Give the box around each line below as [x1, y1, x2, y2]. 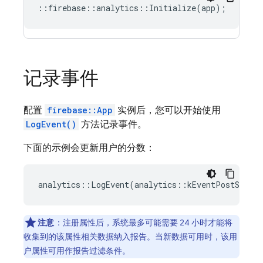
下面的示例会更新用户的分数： [23, 142, 155, 154]
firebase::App [47, 104, 113, 116]
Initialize [149, 2, 196, 14]
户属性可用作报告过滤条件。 [23, 245, 130, 256]
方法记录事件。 [79, 119, 147, 130]
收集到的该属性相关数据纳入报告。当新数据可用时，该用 [23, 231, 237, 242]
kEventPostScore [187, 179, 258, 190]
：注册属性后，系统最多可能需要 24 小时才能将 [54, 217, 232, 228]
